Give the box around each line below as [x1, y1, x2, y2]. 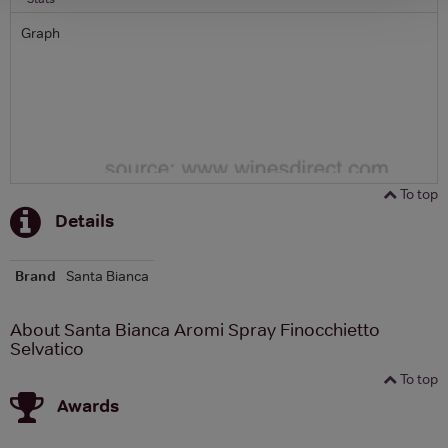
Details [55, 208, 114, 232]
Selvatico [10, 337, 84, 360]
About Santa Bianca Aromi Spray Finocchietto [10, 318, 380, 341]
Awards [57, 393, 119, 417]
